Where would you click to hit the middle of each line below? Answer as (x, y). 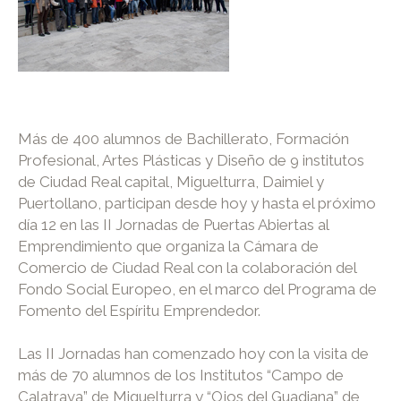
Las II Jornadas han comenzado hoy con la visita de (193, 353)
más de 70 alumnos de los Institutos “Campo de (181, 375)
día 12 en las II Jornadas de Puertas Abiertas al (173, 224)
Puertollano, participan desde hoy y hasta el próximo (197, 203)
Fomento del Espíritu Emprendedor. (139, 310)
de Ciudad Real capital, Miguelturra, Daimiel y (171, 181)
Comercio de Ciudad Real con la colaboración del (187, 267)
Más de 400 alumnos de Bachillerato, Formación (183, 138)
